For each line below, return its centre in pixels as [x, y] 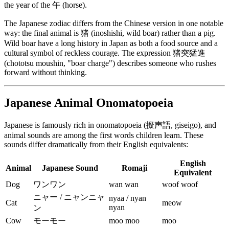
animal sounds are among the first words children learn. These [104, 135]
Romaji [134, 168]
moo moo [124, 221]
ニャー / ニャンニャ [69, 197]
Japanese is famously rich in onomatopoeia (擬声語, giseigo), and [110, 125]
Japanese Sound [70, 168]
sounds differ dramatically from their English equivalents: [96, 145]
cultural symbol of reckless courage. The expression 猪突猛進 [105, 53]
